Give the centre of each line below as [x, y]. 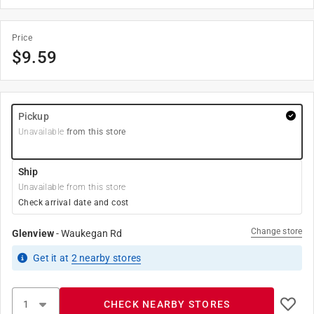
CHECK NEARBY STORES [167, 304]
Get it [46, 258]
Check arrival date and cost [74, 203]
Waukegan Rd [92, 233]
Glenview [33, 233]
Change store [276, 231]
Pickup [34, 116]
